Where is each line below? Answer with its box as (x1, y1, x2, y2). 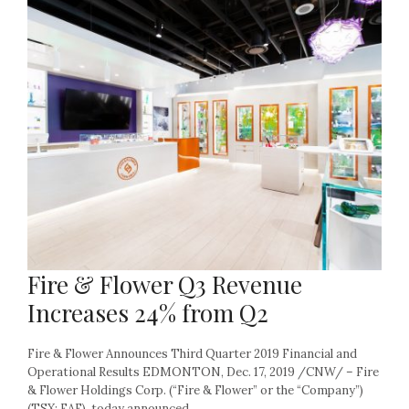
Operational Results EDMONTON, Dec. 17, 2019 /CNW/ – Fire (27, 363, 379, 380)
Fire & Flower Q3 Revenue (27, 267, 302, 300)
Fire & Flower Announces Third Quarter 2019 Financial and (27, 345, 357, 362)
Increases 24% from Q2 (27, 296, 268, 329)
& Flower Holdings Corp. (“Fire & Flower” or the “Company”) (27, 382, 363, 398)
